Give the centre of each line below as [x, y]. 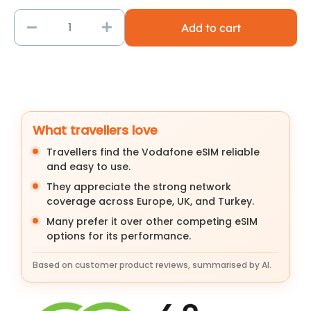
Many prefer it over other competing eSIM [152, 222]
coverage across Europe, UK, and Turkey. [150, 202]
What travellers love [95, 131]
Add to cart [211, 28]
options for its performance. [119, 236]
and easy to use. [89, 167]
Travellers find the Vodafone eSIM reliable [153, 152]
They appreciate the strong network [139, 187]
